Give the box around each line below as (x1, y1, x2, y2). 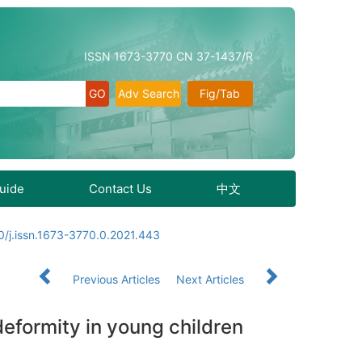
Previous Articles (69, 272, 163, 286)
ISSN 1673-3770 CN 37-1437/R (84, 49, 253, 63)
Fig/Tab (200, 86, 241, 100)
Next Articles (176, 272, 247, 286)
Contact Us (89, 181, 152, 196)
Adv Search (117, 86, 179, 100)
